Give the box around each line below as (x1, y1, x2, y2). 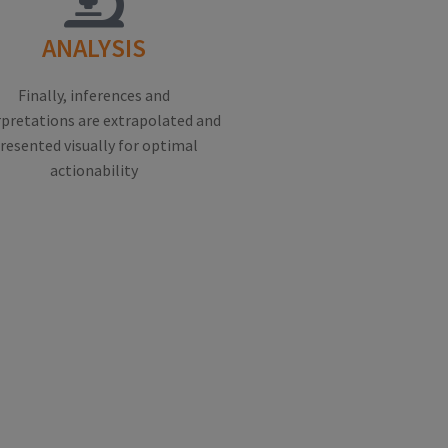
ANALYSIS (42, 32, 146, 65)
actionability (50, 160, 138, 181)
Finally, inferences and (18, 85, 170, 106)
